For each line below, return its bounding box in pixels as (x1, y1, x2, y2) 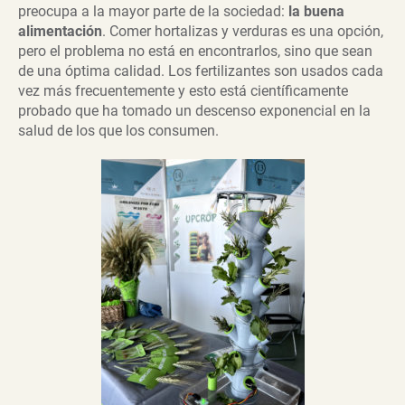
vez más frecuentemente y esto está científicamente (18, 82, 348, 100)
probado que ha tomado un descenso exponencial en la (18, 102, 371, 120)
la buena (288, 3, 344, 21)
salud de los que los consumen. (18, 122, 219, 140)
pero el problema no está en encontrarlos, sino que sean (18, 42, 372, 61)
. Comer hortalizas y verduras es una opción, (102, 23, 383, 41)
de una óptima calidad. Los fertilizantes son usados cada (18, 62, 383, 80)
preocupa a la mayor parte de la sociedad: (18, 3, 288, 21)
